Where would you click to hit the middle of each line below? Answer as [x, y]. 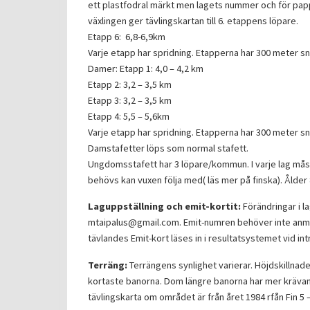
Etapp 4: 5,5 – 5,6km [129, 116]
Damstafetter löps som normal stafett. [168, 148]
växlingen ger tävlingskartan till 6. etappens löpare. [193, 20]
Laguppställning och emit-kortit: [164, 207]
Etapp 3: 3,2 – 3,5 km [130, 100]
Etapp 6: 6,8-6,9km [127, 36]
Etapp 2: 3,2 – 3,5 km [130, 84]
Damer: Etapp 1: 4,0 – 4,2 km [146, 68]
